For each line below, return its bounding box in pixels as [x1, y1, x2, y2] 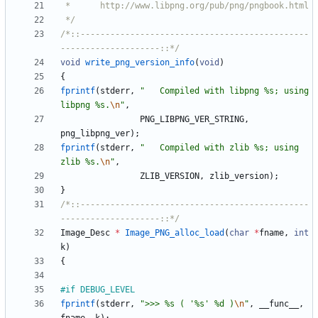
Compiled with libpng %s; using [145, 86, 309, 97]
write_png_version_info [85, 57, 194, 68]
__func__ [259, 299, 299, 309]
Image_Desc [60, 228, 110, 238]
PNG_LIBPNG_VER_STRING [140, 114, 244, 125]
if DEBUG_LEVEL [65, 285, 135, 295]
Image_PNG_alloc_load [125, 228, 224, 238]
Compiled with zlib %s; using [145, 143, 299, 153]
